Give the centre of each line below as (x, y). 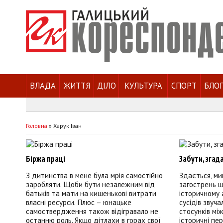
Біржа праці (46, 159)
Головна (37, 126)
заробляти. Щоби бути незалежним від (90, 184)
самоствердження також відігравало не (92, 211)
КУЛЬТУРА (143, 86)
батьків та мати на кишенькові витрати (91, 193)
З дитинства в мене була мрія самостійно (94, 175)
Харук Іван (67, 126)
